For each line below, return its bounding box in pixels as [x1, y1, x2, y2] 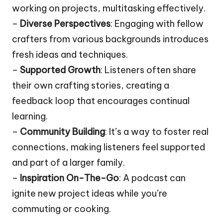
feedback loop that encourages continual [12, 95, 190, 107]
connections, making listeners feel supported [12, 141, 205, 153]
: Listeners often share [101, 64, 196, 76]
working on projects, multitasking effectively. [12, 2, 206, 14]
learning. [12, 111, 48, 122]
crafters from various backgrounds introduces [12, 33, 209, 45]
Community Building [20, 126, 105, 138]
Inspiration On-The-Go [20, 172, 119, 184]
